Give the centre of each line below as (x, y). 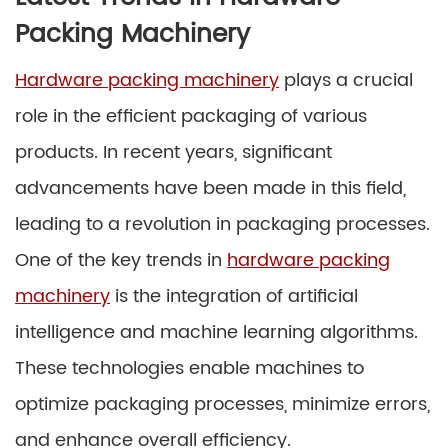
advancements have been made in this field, (210, 188)
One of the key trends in (121, 260)
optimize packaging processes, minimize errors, (222, 404)
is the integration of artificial (234, 296)
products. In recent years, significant (173, 152)
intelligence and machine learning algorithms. (216, 332)
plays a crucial (346, 80)
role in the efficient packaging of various (191, 116)
